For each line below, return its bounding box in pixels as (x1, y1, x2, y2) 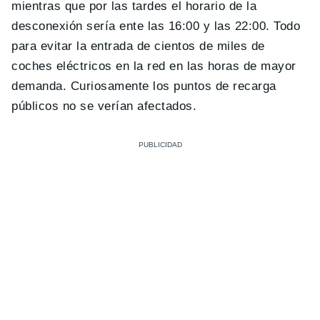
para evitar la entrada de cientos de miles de (11, 39, 265, 53)
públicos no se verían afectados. (11, 99, 197, 113)
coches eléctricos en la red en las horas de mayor (11, 59, 296, 73)
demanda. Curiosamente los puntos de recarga (11, 79, 276, 93)
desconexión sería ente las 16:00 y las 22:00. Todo (11, 19, 301, 33)
